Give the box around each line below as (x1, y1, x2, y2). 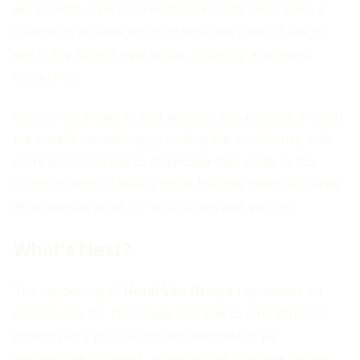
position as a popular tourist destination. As (13, 328, 276, 345)
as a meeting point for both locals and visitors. (13, 198, 294, 215)
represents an (233, 283, 322, 300)
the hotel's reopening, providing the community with (13, 131, 331, 148)
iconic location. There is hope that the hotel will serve (13, 176, 339, 193)
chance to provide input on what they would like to (13, 23, 324, 40)
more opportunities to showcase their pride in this (13, 153, 316, 170)
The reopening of (13, 283, 124, 300)
